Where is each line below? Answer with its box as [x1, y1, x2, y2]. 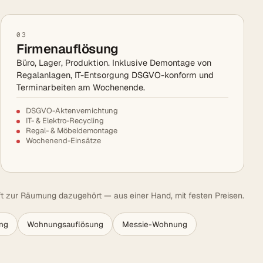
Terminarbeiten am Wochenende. [16, 82, 146, 93]
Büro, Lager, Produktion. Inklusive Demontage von [16, 57, 212, 69]
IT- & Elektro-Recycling [26, 116, 104, 126]
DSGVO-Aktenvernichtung [26, 106, 119, 116]
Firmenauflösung [16, 41, 119, 58]
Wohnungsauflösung [27, 219, 103, 230]
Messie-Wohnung [122, 219, 187, 230]
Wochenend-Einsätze [26, 136, 102, 146]
